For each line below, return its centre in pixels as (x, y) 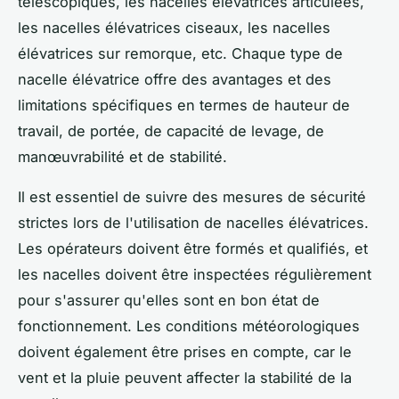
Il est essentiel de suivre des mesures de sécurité (192, 197)
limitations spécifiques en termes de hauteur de (184, 106)
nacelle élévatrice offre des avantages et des (175, 80)
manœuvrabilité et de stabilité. (122, 157)
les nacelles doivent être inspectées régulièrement (195, 275)
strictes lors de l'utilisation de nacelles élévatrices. (193, 223)
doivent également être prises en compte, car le (185, 352)
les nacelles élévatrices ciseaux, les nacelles (174, 28)
